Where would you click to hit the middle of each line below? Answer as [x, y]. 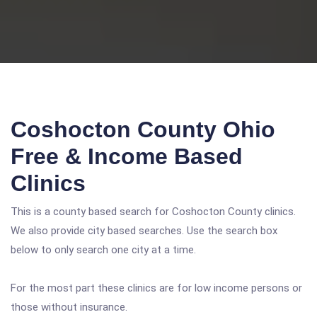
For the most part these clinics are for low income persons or [156, 288]
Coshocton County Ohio [143, 129]
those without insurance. [69, 307]
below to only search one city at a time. [103, 250]
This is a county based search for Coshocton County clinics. [153, 212]
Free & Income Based [127, 156]
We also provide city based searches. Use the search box [144, 231]
